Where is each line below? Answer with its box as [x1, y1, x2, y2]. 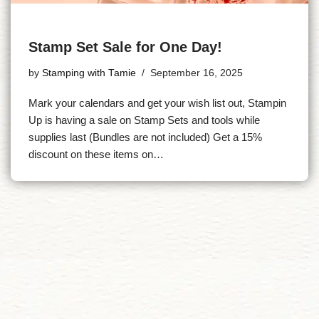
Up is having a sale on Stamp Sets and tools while [28, 114, 260, 127]
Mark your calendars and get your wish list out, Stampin [28, 97, 286, 110]
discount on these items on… [28, 148, 167, 161]
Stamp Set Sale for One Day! [28, 39, 222, 56]
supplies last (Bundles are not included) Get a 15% [28, 131, 262, 144]
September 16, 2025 [150, 68, 243, 79]
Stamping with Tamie [42, 68, 136, 79]
